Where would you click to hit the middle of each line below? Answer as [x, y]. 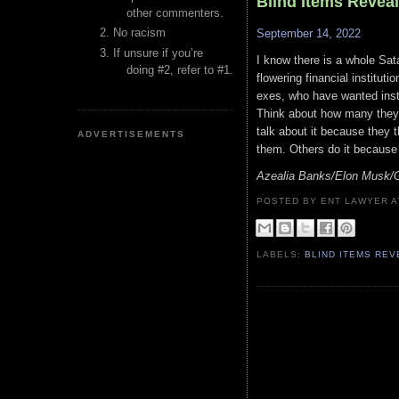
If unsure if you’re [158, 53]
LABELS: [281, 254]
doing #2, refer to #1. [180, 69]
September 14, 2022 [309, 34]
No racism [139, 33]
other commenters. [175, 13]
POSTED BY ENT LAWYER [324, 200]
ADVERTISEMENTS [132, 134]
